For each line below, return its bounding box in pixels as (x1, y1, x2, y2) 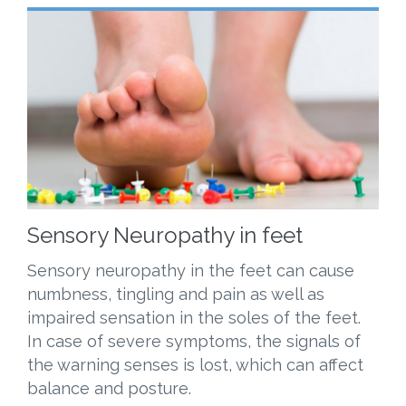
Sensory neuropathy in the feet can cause (27, 260, 354, 280)
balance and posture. (27, 378, 191, 398)
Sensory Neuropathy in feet (27, 221, 303, 248)
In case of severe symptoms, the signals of (27, 331, 361, 351)
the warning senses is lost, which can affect (27, 354, 363, 374)
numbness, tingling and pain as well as (27, 284, 324, 304)
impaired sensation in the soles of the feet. (27, 307, 361, 327)
